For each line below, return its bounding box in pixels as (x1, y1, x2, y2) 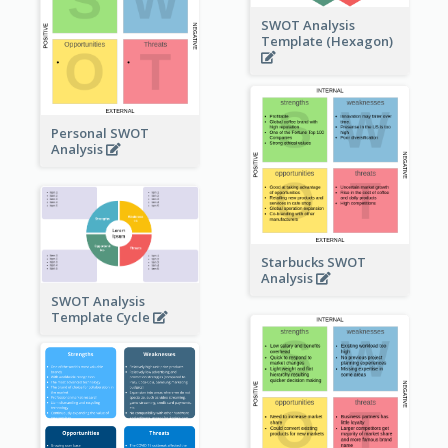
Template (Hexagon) (260, 31, 396, 50)
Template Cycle (50, 307, 153, 326)
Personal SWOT (50, 124, 149, 143)
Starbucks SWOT (260, 252, 366, 271)
